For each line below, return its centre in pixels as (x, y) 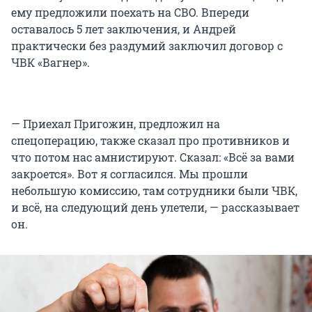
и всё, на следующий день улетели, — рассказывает (155, 208)
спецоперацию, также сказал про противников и (150, 141)
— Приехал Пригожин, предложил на (116, 124)
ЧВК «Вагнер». (50, 63)
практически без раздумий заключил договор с (147, 46)
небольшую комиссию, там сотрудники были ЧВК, (154, 191)
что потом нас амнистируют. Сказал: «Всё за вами (153, 157)
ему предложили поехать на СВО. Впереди (130, 13)
